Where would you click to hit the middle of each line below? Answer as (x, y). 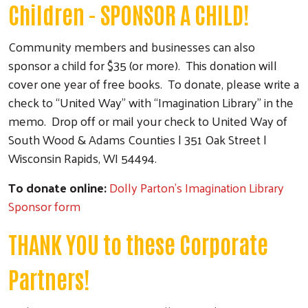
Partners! (51, 278)
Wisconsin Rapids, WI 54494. (84, 157)
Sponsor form (44, 206)
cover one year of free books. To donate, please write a (154, 83)
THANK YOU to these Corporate (138, 243)
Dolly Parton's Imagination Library (197, 187)
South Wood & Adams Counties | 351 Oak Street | (137, 139)
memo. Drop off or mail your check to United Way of (148, 120)
